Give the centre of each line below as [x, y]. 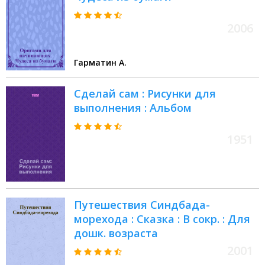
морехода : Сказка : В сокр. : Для [162, 219]
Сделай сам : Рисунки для [145, 94]
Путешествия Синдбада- [142, 205]
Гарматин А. [100, 63]
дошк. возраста [116, 233]
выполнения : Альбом [133, 108]
